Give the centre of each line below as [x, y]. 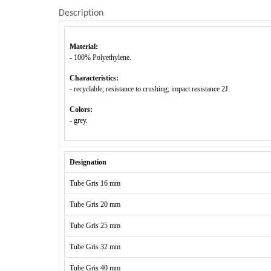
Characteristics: [94, 78]
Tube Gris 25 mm [95, 226]
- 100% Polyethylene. [100, 57]
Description [81, 13]
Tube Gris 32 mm [95, 247]
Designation [88, 162]
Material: [85, 47]
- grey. [79, 120]
